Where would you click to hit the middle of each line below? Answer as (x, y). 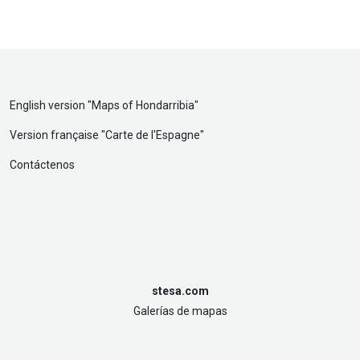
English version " (51, 106)
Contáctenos (42, 165)
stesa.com (180, 291)
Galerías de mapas (180, 311)
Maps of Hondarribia (143, 106)
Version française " (57, 135)
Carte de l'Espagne (153, 135)
